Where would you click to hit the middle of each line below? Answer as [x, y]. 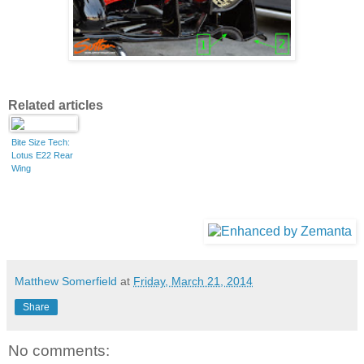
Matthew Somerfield [66, 282]
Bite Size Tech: [41, 143]
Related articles [56, 106]
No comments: [59, 351]
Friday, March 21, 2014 [193, 282]
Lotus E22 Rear [42, 156]
